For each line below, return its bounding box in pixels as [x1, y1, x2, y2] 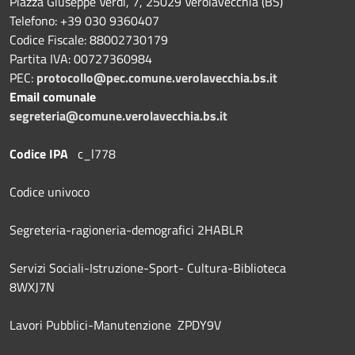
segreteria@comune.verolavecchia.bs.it [10, 105, 227, 125]
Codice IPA [10, 143, 78, 163]
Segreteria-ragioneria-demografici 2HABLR [10, 219, 243, 239]
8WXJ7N [10, 277, 55, 296]
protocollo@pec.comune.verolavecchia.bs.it [36, 67, 277, 87]
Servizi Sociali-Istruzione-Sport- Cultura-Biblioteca [10, 258, 286, 277]
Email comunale [10, 86, 96, 106]
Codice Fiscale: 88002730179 [10, 29, 168, 49]
